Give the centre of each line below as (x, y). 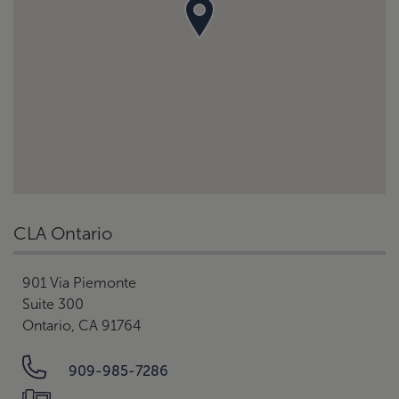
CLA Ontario (63, 233)
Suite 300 (53, 304)
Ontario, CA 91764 (82, 326)
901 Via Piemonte (79, 283)
